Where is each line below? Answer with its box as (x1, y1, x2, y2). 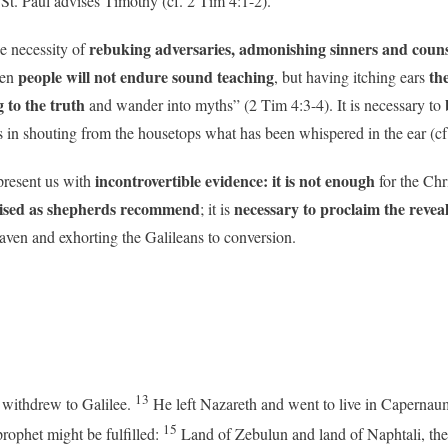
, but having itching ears (274, 65, 425, 87)
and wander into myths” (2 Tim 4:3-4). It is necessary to (85, 93, 441, 115)
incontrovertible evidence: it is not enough (91, 168, 375, 192)
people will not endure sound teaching (18, 64, 274, 88)
